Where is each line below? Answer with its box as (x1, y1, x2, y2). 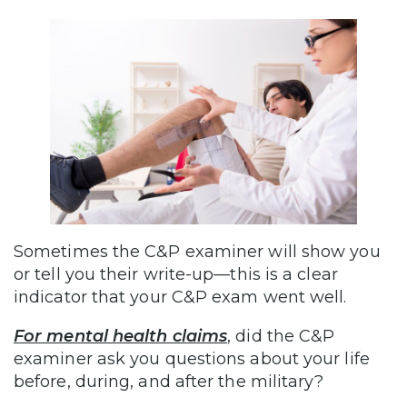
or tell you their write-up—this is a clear (14, 264, 338, 285)
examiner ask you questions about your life (14, 349, 370, 370)
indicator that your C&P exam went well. (14, 287, 347, 308)
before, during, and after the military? (14, 372, 324, 392)
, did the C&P (227, 326, 335, 347)
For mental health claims (14, 326, 228, 347)
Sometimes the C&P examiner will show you (14, 242, 381, 263)
